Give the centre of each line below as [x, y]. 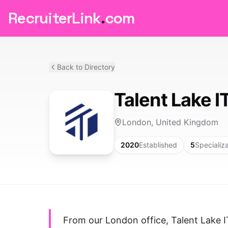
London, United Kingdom [170, 122]
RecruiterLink [55, 18]
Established [158, 145]
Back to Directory [86, 67]
